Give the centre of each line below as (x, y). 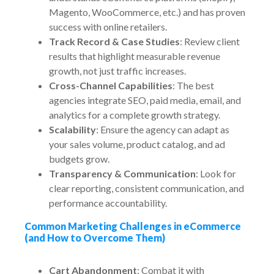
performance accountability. (108, 203)
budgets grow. (79, 159)
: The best (193, 85)
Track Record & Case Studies (114, 41)
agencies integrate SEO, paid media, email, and (145, 100)
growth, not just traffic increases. (117, 71)
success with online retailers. (108, 27)
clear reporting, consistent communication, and (146, 188)
